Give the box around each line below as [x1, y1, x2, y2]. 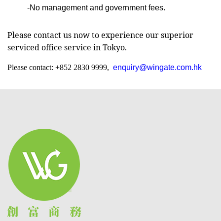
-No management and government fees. [27, 3, 165, 12]
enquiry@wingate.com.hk [113, 63, 202, 72]
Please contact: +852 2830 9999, [7, 63, 113, 72]
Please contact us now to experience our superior [7, 30, 193, 41]
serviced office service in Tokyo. [7, 42, 127, 53]
